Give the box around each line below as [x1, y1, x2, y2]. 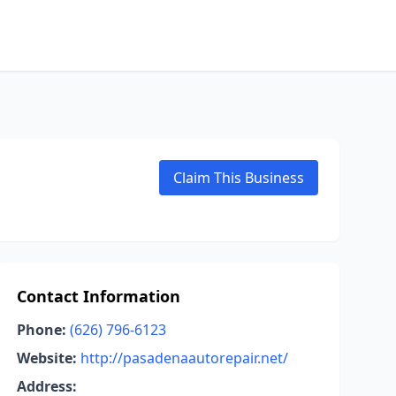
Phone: [16, 320, 66, 339]
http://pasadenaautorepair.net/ [80, 348, 288, 368]
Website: [16, 348, 77, 368]
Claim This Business [173, 168, 304, 187]
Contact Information [16, 286, 180, 307]
